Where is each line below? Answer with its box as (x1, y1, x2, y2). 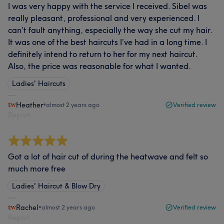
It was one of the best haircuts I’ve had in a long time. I (8, 37, 207, 47)
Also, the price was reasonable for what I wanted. (8, 61, 191, 71)
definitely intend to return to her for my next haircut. (8, 49, 197, 59)
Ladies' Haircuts (12, 79, 65, 88)
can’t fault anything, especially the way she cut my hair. (8, 25, 212, 35)
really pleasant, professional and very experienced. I (8, 13, 199, 23)
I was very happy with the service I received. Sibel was (8, 1, 207, 11)
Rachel (16, 203, 38, 212)
